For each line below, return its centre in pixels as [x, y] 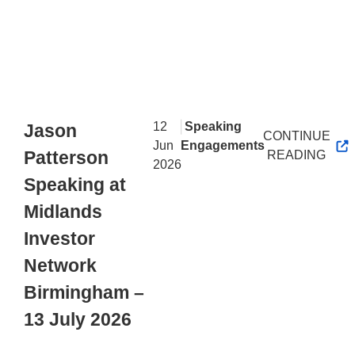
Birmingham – [84, 293]
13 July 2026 [78, 320]
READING [297, 155]
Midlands [63, 212]
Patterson [66, 158]
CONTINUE [296, 136]
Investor [59, 239]
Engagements [223, 146]
